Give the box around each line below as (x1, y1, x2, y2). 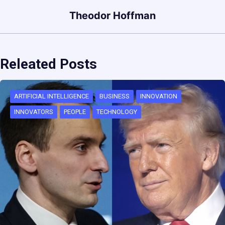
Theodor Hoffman (69, 10, 156, 22)
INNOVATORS (14, 108, 53, 116)
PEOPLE (64, 108, 86, 116)
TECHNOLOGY (96, 108, 137, 116)
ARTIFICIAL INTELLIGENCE (14, 92, 89, 100)
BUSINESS (99, 92, 130, 100)
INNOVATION (140, 92, 177, 100)
